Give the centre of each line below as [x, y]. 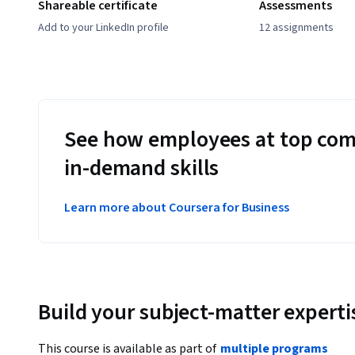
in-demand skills [142, 168]
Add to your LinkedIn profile [103, 28]
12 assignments [297, 28]
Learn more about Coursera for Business [177, 208]
